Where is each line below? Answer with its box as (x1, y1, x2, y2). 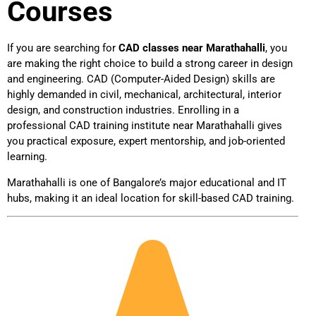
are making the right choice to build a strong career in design (7, 57, 293, 71)
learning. (7, 150, 47, 164)
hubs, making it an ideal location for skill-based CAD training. (7, 191, 294, 205)
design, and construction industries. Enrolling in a (7, 104, 239, 117)
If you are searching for (7, 42, 119, 55)
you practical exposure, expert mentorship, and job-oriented (7, 135, 285, 148)
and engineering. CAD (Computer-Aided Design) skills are (7, 73, 275, 86)
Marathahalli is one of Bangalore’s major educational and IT (7, 176, 286, 189)
